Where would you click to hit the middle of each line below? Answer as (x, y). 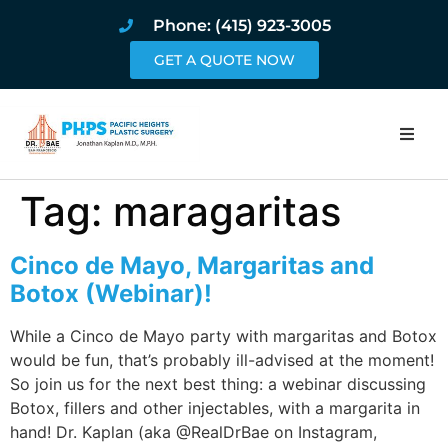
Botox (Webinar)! (111, 293)
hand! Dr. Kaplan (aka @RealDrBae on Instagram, (193, 432)
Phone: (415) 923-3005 (241, 25)
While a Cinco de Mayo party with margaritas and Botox (223, 336)
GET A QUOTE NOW (224, 60)
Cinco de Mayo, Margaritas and (192, 265)
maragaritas (227, 211)
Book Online (367, 434)
